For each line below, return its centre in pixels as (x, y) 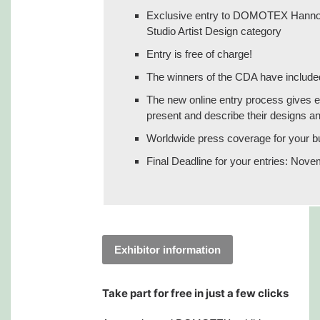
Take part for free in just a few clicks (196, 293)
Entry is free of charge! (200, 54)
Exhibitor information (168, 249)
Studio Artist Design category (214, 31)
